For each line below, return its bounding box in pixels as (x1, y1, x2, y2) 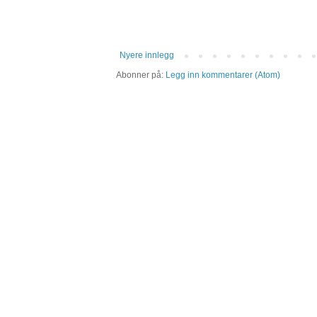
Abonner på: (116, 70, 166, 81)
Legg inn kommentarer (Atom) (166, 70, 280, 81)
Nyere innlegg (120, 50, 174, 61)
